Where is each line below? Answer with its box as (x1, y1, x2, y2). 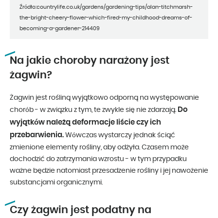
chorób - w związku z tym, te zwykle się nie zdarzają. (10, 107, 178, 114)
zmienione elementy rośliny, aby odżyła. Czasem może (10, 144, 189, 151)
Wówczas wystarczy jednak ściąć (64, 132, 175, 139)
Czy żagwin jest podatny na (10, 205, 151, 216)
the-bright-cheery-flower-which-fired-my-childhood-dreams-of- (19, 15, 192, 21)
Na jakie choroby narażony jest (10, 55, 169, 66)
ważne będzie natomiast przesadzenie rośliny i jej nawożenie (10, 167, 208, 175)
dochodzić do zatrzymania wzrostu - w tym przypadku (10, 156, 187, 163)
